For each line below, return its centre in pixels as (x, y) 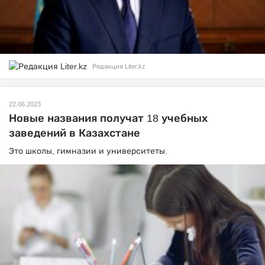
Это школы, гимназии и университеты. (88, 151)
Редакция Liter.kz (119, 67)
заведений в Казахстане (75, 133)
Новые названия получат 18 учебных (108, 119)
